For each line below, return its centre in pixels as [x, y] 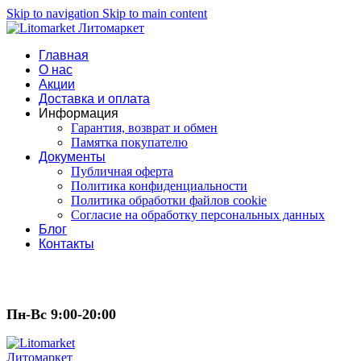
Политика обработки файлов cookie [169, 200]
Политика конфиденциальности [159, 186]
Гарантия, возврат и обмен [144, 128]
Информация [79, 113]
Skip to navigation [54, 13]
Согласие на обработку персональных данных [198, 215]
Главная [64, 55]
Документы [72, 157]
